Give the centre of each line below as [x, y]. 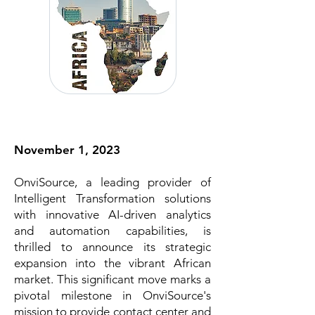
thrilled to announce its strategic [112, 247]
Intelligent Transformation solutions [112, 198]
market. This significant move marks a [112, 279]
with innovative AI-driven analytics [112, 214]
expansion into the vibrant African [112, 263]
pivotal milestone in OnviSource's [112, 295]
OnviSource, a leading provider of [112, 182]
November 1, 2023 [67, 150]
